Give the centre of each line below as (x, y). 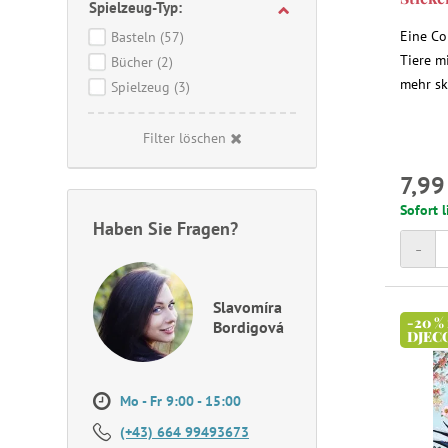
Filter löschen (184, 138)
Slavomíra (247, 307)
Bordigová (248, 327)
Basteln (135, 37)
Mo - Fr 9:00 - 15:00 (178, 401)
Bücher (134, 62)
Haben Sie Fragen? (165, 228)
